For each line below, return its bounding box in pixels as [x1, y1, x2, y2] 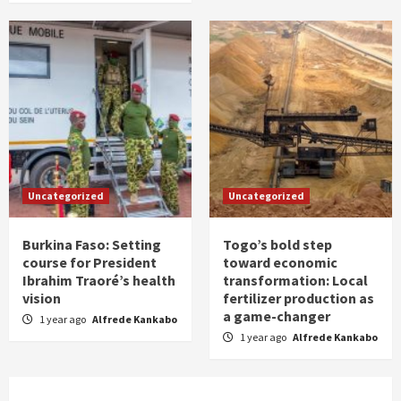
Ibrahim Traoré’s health [22, 271, 175, 290]
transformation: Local [223, 271, 368, 290]
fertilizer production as [223, 289, 374, 308]
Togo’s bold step [223, 235, 332, 254]
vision [22, 289, 61, 308]
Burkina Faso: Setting [22, 235, 161, 254]
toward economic [223, 253, 337, 272]
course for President [22, 253, 157, 272]
